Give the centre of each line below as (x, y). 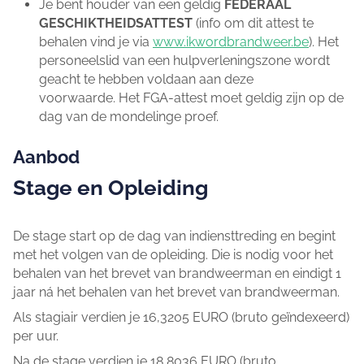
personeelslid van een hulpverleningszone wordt (184, 60)
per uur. (36, 336)
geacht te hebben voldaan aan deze (146, 79)
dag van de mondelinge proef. (129, 116)
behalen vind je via (96, 41)
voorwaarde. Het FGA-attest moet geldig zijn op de (191, 97)
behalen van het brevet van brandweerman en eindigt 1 (177, 273)
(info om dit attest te (255, 23)
